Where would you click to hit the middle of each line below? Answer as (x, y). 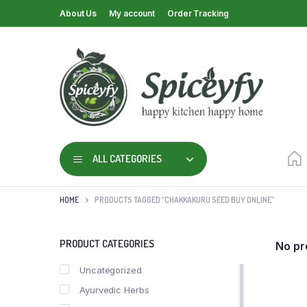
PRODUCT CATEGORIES (107, 243)
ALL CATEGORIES (127, 159)
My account (132, 13)
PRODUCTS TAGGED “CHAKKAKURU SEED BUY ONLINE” (184, 200)
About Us (78, 13)
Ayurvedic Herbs (114, 290)
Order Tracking (198, 13)
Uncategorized (111, 270)
